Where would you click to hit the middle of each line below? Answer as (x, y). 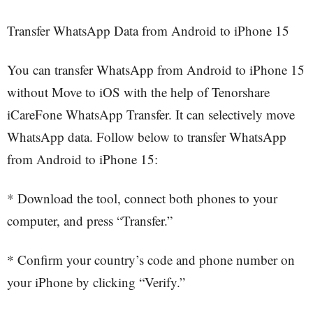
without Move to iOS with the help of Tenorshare (138, 92)
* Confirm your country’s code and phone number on (151, 260)
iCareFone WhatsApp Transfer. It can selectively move (151, 114)
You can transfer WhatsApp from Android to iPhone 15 (156, 70)
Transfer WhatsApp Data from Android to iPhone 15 (148, 30)
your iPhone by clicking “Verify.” (96, 282)
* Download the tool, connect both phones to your (142, 198)
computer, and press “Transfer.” (90, 220)
